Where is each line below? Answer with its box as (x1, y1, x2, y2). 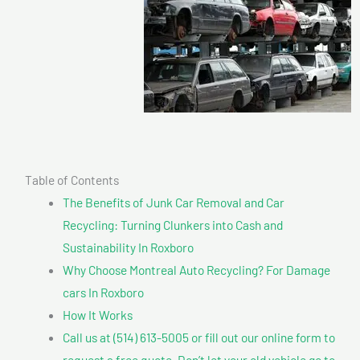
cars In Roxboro (62, 284, 144, 300)
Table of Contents (25, 171, 119, 187)
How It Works (62, 306, 133, 322)
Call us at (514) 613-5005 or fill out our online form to (62, 329, 335, 345)
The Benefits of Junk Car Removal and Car (62, 194, 284, 210)
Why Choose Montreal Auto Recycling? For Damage (62, 261, 330, 277)
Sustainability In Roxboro (62, 239, 194, 255)
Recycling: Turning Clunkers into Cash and (62, 216, 283, 232)
